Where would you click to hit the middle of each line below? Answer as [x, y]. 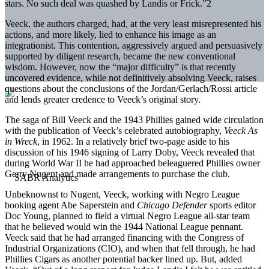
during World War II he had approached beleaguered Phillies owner [132, 163]
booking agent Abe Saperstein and [71, 205]
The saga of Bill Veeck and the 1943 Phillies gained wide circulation [134, 119]
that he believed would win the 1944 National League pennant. [124, 226]
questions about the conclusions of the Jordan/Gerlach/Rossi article [131, 88]
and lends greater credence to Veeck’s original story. [103, 99]
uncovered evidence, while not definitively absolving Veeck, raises [131, 77]
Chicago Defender [173, 205]
